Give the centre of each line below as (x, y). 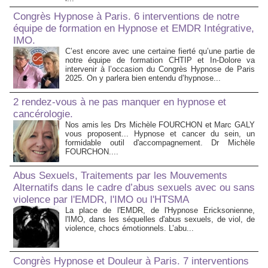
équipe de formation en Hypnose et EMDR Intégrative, (134, 29)
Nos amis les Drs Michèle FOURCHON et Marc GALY (160, 125)
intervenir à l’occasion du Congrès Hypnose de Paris (160, 69)
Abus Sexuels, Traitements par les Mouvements (120, 176)
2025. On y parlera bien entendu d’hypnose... (143, 78)
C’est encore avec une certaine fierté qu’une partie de (160, 51)
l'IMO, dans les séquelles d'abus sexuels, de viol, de (160, 220)
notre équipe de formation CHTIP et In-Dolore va (160, 60)
